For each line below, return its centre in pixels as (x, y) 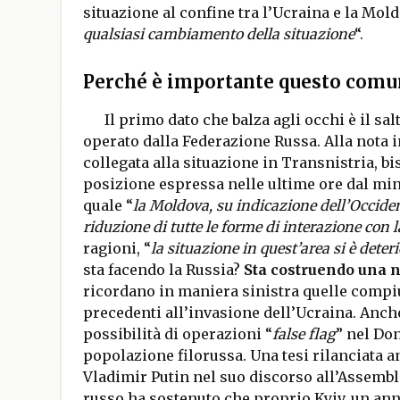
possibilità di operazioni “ (177, 334)
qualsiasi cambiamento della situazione (218, 34)
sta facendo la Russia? (163, 270)
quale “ (108, 205)
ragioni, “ (117, 248)
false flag (304, 334)
